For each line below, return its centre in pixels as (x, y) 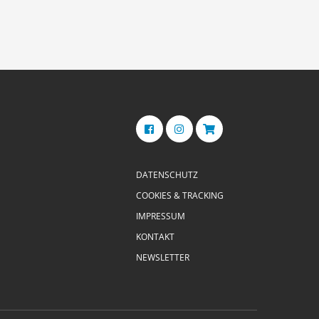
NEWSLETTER (163, 257)
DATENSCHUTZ (167, 175)
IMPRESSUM (161, 216)
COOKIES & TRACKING (180, 195)
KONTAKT (155, 237)
